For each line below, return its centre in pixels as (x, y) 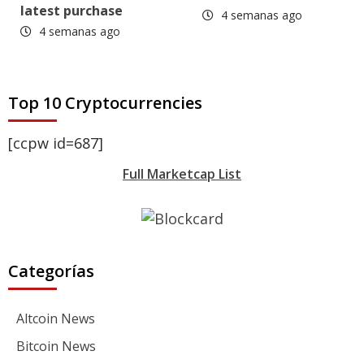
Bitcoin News (56, 347)
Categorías (51, 271)
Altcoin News (56, 319)
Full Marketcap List (182, 173)
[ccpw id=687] (56, 143)
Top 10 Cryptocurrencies (105, 102)
